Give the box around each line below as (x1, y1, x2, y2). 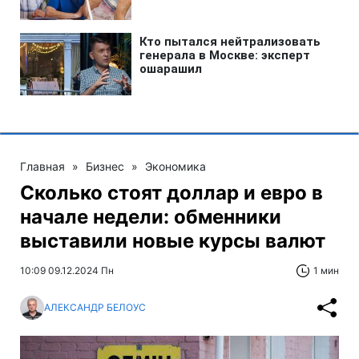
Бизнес (86, 159, 124, 173)
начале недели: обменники (20, 204, 281, 228)
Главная (20, 159, 65, 173)
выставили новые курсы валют (20, 228, 325, 252)
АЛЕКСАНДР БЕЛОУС (44, 301, 146, 314)
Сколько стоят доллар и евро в (20, 180, 323, 204)
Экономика (145, 159, 206, 173)
